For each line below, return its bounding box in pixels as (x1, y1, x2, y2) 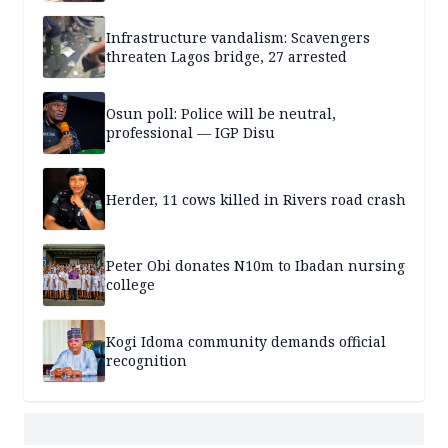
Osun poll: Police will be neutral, (106, 104, 336, 124)
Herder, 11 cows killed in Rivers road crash (106, 189, 406, 209)
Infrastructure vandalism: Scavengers (106, 28, 370, 48)
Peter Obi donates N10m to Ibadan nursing (106, 256, 405, 276)
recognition (106, 351, 187, 371)
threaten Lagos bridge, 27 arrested (106, 47, 347, 67)
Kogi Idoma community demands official (106, 332, 386, 352)
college (106, 275, 155, 295)
